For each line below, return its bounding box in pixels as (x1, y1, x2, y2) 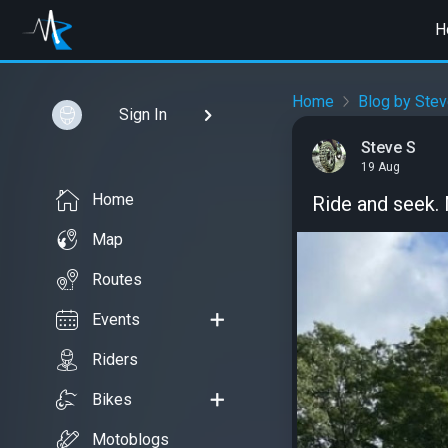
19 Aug (361, 160, 400, 175)
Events (92, 310, 140, 329)
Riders (92, 350, 138, 369)
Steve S (361, 137, 416, 157)
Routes (92, 270, 142, 289)
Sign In (118, 105, 167, 124)
